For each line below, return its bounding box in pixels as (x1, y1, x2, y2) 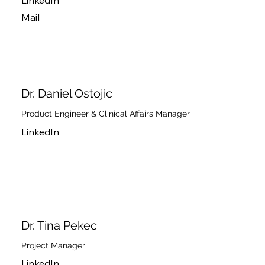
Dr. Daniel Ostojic (21, 86, 112, 101)
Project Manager (21, 241, 85, 251)
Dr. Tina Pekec (21, 218, 97, 232)
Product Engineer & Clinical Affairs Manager (21, 109, 190, 119)
